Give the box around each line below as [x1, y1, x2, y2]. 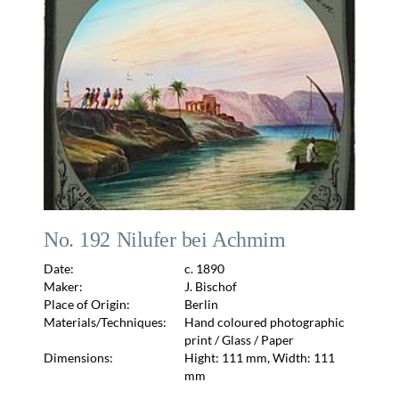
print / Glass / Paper [184, 332, 295, 348]
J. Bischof [184, 279, 238, 295]
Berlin [184, 297, 219, 313]
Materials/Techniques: [44, 314, 167, 330]
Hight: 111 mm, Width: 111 [184, 350, 336, 366]
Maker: [44, 279, 83, 295]
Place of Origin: [44, 297, 130, 313]
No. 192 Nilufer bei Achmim [44, 228, 286, 252]
